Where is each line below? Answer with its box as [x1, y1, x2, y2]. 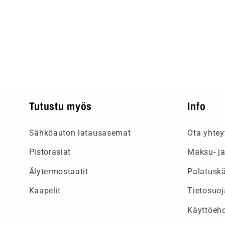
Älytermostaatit [29, 166, 88, 176]
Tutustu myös [29, 98, 92, 114]
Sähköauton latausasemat [29, 128, 131, 138]
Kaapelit [29, 186, 61, 196]
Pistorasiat [29, 147, 71, 157]
